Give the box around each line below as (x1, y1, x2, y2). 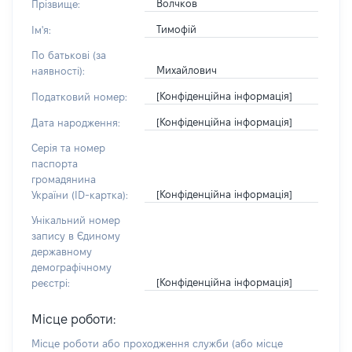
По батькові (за (31, 49, 106, 60)
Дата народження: (31, 117, 120, 128)
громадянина (31, 174, 96, 185)
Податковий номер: (31, 91, 127, 102)
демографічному (31, 262, 112, 273)
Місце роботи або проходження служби (31, 338, 232, 349)
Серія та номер (31, 142, 105, 153)
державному (31, 246, 92, 257)
